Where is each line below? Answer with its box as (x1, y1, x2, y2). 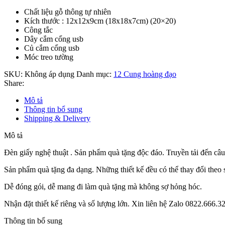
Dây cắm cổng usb (24, 34, 83, 43)
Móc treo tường (24, 52, 73, 61)
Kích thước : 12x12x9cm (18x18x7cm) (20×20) (24, 16, 176, 25)
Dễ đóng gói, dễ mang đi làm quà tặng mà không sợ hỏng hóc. (4, 182, 202, 191)
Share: (4, 78, 24, 87)
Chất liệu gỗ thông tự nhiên (24, 7, 111, 16)
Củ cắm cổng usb (24, 43, 79, 52)
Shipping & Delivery (24, 114, 90, 123)
